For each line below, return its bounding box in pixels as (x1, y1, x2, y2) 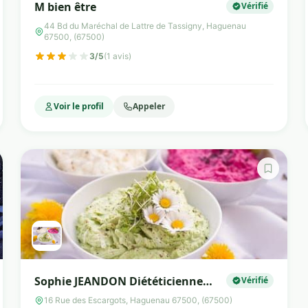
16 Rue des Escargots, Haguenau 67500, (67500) (44, 295, 233, 305)
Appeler (133, 100, 166, 112)
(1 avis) (104, 51, 132, 61)
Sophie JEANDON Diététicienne (34, 274, 203, 289)
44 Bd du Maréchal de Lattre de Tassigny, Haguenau (44, 21, 247, 31)
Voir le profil (54, 100, 104, 112)
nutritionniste (34, 290, 113, 305)
